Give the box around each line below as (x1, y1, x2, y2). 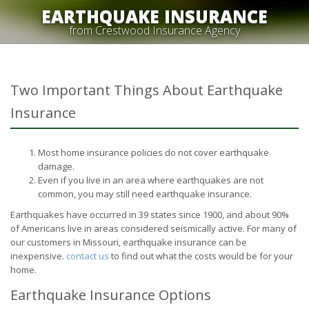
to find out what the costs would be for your (109, 250, 293, 262)
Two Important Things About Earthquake (10, 81, 283, 99)
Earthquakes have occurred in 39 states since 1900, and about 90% (10, 208, 289, 221)
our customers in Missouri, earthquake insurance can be (10, 236, 247, 248)
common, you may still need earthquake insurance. (38, 188, 252, 200)
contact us (66, 250, 109, 262)
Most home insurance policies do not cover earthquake (38, 146, 269, 159)
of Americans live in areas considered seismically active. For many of (10, 222, 297, 235)
